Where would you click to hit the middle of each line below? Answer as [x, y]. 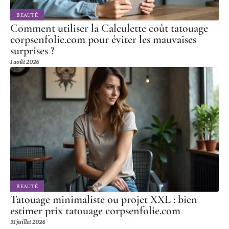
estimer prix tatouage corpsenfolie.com [95, 211]
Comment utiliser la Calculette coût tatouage [109, 28]
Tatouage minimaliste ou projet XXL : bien [104, 200]
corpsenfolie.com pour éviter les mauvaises [103, 39]
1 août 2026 [25, 61]
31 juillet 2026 [28, 222]
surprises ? [32, 50]
